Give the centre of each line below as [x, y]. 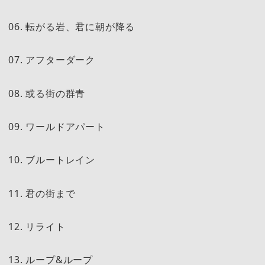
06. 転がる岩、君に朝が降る [72, 27]
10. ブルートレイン [52, 160]
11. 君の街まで [42, 193]
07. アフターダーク [52, 60]
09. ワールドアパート [57, 126]
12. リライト [37, 226]
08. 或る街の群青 [47, 93]
